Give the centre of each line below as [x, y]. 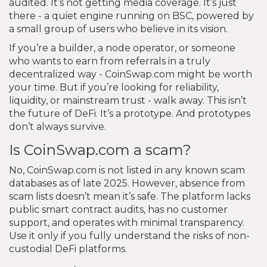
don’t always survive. [58, 126]
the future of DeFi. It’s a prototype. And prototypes [130, 113]
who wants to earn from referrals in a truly [110, 61]
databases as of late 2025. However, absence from [127, 183]
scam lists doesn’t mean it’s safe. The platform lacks [130, 196]
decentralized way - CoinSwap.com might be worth [131, 74]
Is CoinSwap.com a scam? [100, 150]
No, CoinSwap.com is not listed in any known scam [127, 170]
